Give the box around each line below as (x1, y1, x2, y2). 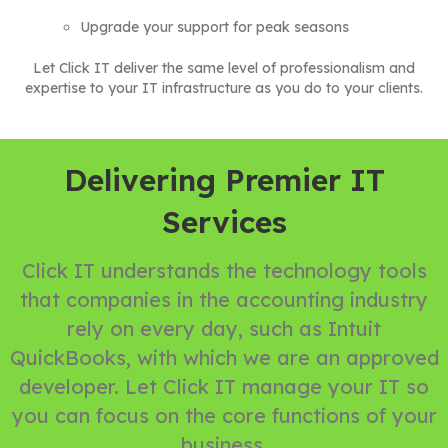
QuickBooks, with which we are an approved (9, 345, 439, 371)
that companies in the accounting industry (20, 287, 428, 313)
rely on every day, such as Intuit (67, 316, 381, 342)
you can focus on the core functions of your (11, 403, 437, 429)
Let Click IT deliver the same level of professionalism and (33, 59, 415, 78)
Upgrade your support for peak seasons (80, 18, 349, 37)
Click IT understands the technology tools (21, 258, 427, 284)
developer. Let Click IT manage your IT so (19, 374, 429, 400)
